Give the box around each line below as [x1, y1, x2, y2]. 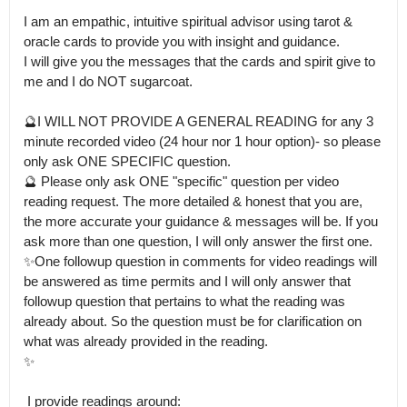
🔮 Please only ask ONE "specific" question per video [24, 174, 339, 189]
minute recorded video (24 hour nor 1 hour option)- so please [24, 134, 381, 149]
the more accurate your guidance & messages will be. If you [24, 213, 378, 229]
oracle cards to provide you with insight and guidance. [24, 34, 340, 49]
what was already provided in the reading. [24, 333, 268, 349]
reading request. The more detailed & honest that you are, [24, 194, 362, 209]
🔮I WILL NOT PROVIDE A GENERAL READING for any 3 [24, 114, 373, 129]
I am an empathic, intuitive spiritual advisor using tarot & [24, 14, 352, 29]
